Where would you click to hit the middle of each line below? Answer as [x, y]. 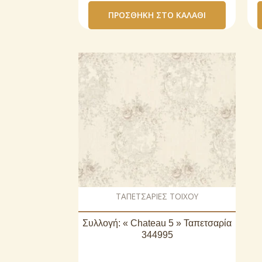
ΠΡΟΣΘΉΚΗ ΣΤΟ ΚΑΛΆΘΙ [157, 15]
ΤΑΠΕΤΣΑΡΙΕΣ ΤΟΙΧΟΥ [157, 196]
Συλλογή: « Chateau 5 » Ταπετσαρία [157, 223]
